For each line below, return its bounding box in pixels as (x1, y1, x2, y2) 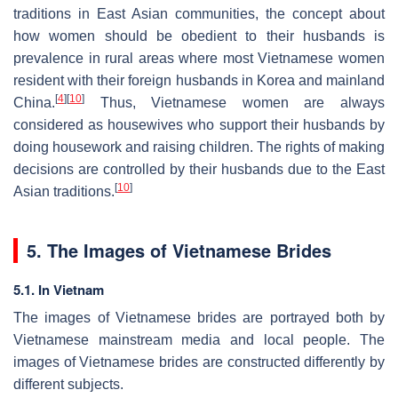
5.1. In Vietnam (13, 279, 104, 299)
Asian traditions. (13, 183, 115, 199)
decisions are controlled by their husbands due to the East (13, 161, 385, 177)
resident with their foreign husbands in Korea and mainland (13, 72, 385, 88)
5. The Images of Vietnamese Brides (27, 236, 331, 263)
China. (13, 94, 55, 110)
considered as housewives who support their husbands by (13, 116, 385, 132)
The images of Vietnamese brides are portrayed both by (13, 309, 385, 325)
